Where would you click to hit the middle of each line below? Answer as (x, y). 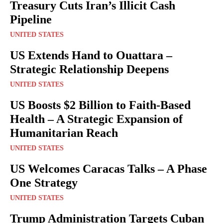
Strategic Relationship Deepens (89, 69)
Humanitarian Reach (64, 133)
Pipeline (31, 19)
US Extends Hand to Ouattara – (91, 55)
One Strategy (44, 182)
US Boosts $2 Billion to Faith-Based (100, 105)
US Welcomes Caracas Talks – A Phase (109, 168)
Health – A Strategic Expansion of (96, 119)
